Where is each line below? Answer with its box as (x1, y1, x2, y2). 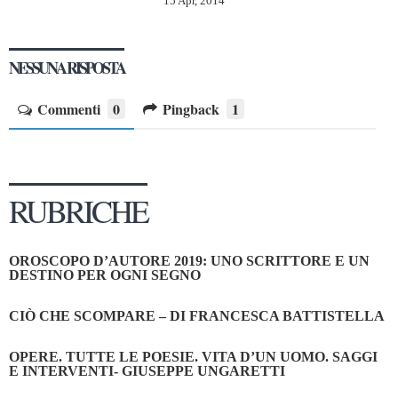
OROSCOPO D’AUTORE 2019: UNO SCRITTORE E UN (9, 253, 370, 269)
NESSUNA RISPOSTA (9, 56, 124, 80)
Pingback (163, 99, 219, 120)
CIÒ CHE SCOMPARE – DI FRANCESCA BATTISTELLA (9, 308, 385, 324)
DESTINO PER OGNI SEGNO (9, 267, 201, 283)
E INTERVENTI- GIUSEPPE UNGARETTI (9, 363, 285, 379)
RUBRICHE (9, 189, 147, 233)
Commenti (37, 99, 100, 120)
